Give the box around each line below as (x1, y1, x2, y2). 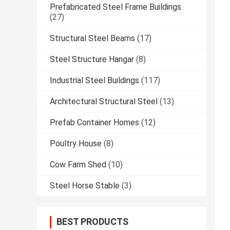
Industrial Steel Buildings (50, 75, 139, 86)
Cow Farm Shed (50, 160, 106, 170)
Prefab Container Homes (50, 118, 139, 128)
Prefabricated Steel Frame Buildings (50, 2, 181, 12)
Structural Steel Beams (50, 33, 135, 44)
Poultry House (50, 139, 102, 149)
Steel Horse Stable (50, 181, 120, 191)
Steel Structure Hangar (50, 54, 134, 65)
